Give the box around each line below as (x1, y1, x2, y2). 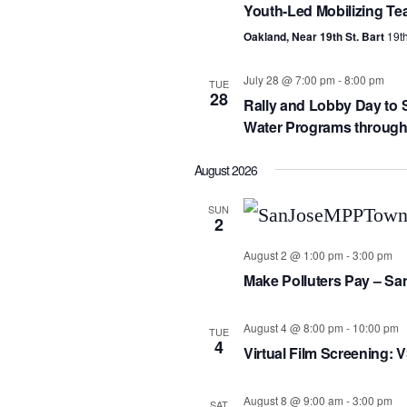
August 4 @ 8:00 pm (243, 319, 343, 335)
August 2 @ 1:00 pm (243, 246, 343, 263)
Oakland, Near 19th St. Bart (243, 27, 387, 45)
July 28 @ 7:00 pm (243, 71, 335, 87)
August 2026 (194, 160, 258, 179)
